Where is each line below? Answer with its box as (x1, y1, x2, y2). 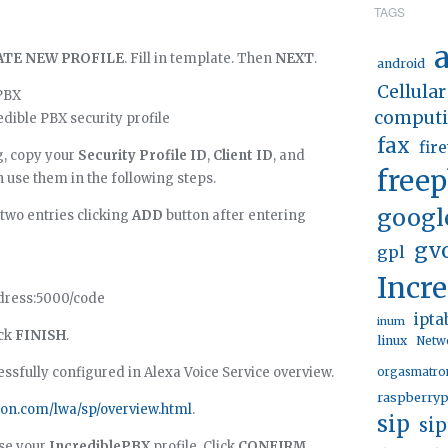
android (377, 56, 425, 71)
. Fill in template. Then (124, 50, 275, 67)
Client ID (213, 147, 273, 164)
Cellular (377, 81, 446, 103)
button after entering (163, 207, 306, 224)
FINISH (15, 327, 66, 344)
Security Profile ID (78, 147, 207, 164)
